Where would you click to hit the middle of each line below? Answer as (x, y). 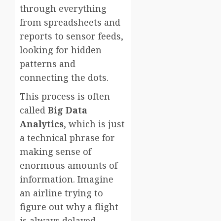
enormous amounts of (69, 166)
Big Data (68, 110)
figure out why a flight (69, 207)
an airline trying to (61, 193)
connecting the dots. (64, 78)
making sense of (55, 152)
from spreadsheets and (70, 22)
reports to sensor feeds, (72, 36)
